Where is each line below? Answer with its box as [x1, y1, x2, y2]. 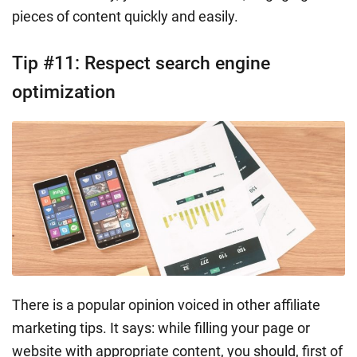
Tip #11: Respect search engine [12, 52, 270, 74]
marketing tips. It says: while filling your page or [12, 319, 310, 336]
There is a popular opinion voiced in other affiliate [12, 296, 320, 313]
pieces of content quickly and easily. [12, 7, 238, 25]
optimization [12, 80, 116, 103]
